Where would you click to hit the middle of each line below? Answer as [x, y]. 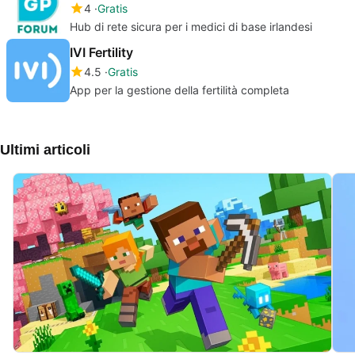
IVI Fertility [101, 52]
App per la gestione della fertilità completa [179, 90]
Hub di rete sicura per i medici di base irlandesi [191, 26]
